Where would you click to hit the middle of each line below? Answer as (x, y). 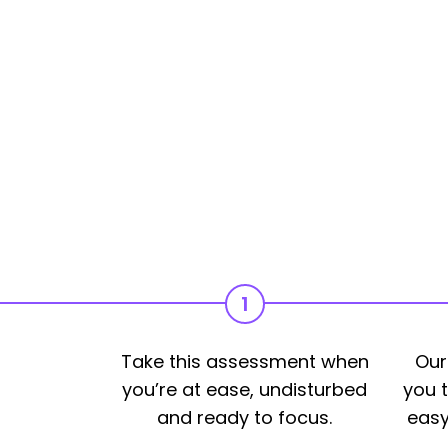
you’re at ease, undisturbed (244, 389)
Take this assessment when (244, 361)
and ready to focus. (244, 417)
